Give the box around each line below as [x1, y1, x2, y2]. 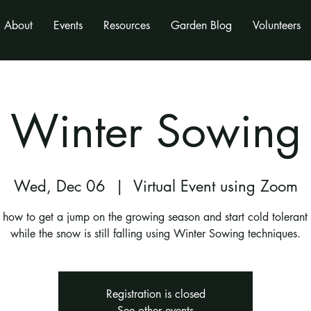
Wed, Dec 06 [13, 176, 106, 196]
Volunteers [252, 18, 301, 33]
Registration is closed [106, 287, 205, 302]
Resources [103, 18, 150, 33]
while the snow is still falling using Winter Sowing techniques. [10, 226, 301, 242]
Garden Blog [170, 18, 232, 33]
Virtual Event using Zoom [133, 176, 298, 196]
